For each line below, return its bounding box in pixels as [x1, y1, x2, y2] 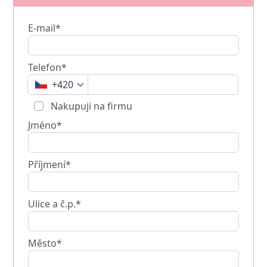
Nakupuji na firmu [48, 99, 133, 113]
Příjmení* [28, 157, 72, 171]
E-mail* [28, 21, 61, 35]
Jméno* [28, 118, 63, 132]
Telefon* [28, 60, 67, 74]
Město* [28, 236, 63, 250]
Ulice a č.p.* [28, 197, 82, 210]
